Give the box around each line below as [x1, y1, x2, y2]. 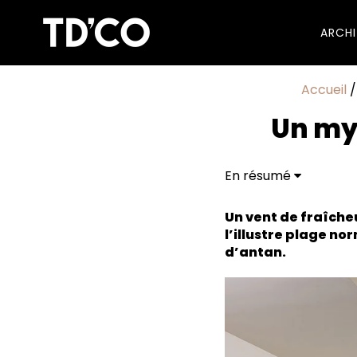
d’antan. [225, 243, 288, 261]
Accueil [300, 80, 347, 99]
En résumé [225, 167, 294, 185]
